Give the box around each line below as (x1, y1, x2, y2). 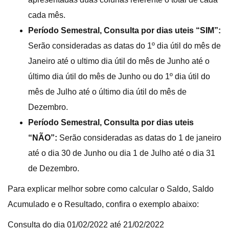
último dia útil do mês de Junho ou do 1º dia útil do (28, 72, 210, 81)
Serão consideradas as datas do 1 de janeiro (57, 133, 221, 142)
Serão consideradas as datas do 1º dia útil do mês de (28, 41, 221, 50)
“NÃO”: (28, 133, 57, 142)
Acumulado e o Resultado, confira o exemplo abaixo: (8, 199, 199, 209)
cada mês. (28, 10, 65, 19)
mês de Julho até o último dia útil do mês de (28, 87, 187, 96)
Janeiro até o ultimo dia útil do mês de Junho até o (28, 56, 210, 65)
